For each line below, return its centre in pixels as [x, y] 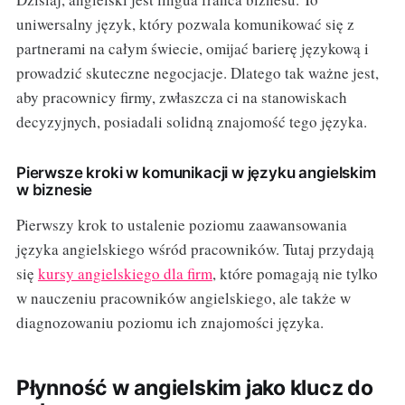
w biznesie [54, 190]
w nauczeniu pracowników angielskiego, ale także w [183, 298]
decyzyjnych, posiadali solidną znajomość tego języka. [191, 122]
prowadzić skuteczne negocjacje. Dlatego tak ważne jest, [197, 73]
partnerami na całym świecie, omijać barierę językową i [192, 49]
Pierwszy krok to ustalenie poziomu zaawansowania [181, 225]
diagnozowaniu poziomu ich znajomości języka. [170, 323]
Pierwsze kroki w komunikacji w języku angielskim [196, 173]
